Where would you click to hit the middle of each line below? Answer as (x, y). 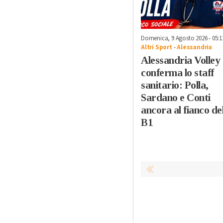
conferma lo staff (177, 73)
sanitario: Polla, (175, 85)
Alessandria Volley (180, 60)
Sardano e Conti (176, 98)
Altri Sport (157, 48)
